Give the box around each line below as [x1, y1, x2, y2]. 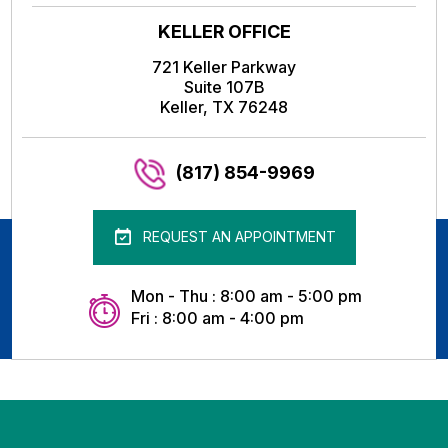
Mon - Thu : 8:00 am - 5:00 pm [130, 285, 362, 306]
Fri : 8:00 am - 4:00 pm [130, 307, 304, 328]
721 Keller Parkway [152, 56, 296, 77]
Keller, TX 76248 [160, 96, 288, 117]
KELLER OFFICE [157, 20, 291, 42]
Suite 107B [183, 76, 265, 97]
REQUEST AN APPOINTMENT [142, 228, 336, 246]
